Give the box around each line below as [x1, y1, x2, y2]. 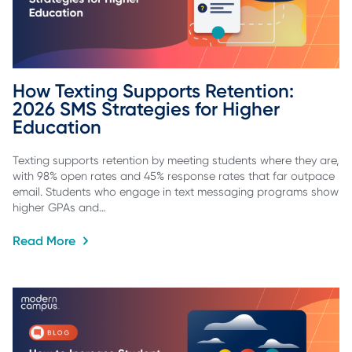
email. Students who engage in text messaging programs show [13, 185, 339, 198]
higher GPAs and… [13, 200, 106, 214]
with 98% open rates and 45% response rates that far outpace [13, 169, 335, 182]
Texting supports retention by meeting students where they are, [13, 153, 339, 167]
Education [13, 115, 101, 138]
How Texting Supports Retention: [13, 79, 299, 102]
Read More [13, 233, 79, 249]
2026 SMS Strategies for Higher [13, 97, 284, 120]
